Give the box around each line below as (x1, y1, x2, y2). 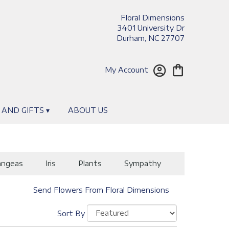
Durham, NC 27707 (117, 34, 185, 42)
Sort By (57, 209, 85, 218)
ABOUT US (67, 105, 108, 114)
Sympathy (124, 158, 161, 168)
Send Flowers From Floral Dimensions (33, 185, 169, 194)
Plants (78, 158, 102, 168)
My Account (105, 65, 148, 74)
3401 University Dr (118, 24, 185, 32)
